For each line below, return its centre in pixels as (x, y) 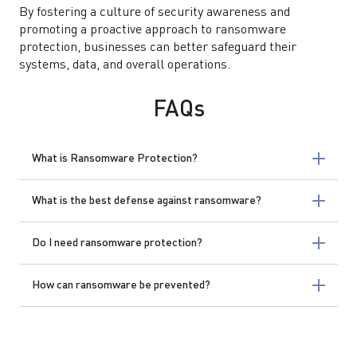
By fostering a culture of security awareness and (155, 13)
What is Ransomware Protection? (115, 159)
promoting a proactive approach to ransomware (153, 30)
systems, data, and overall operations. (125, 65)
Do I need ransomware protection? (117, 243)
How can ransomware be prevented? (121, 285)
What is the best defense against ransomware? (147, 201)
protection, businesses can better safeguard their (158, 48)
